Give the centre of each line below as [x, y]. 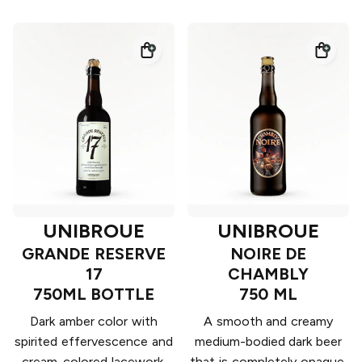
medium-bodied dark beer [268, 342]
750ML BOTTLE [94, 295]
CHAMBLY [268, 274]
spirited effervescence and [94, 342]
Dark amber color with [94, 322]
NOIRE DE [268, 254]
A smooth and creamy [268, 322]
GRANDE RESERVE [94, 254]
